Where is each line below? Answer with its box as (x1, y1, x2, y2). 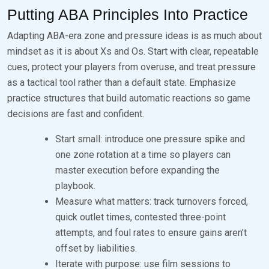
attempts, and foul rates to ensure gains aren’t (55, 226, 247, 238)
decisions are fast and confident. (7, 107, 144, 119)
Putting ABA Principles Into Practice (7, 5, 248, 23)
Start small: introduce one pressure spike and (55, 133, 245, 145)
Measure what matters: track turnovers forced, (55, 195, 248, 207)
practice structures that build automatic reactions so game (7, 92, 250, 104)
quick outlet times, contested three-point (55, 211, 226, 223)
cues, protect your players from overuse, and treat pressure (7, 61, 256, 73)
